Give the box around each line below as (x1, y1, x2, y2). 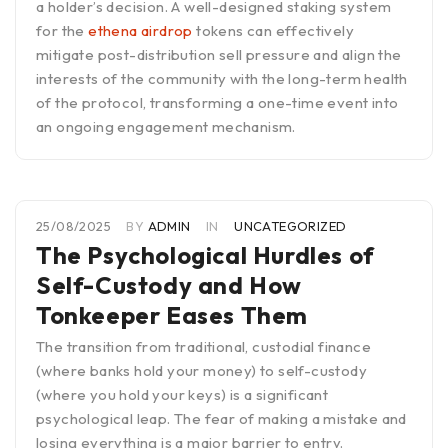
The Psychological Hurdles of (36, 240, 375, 271)
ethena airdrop (88, 21, 193, 41)
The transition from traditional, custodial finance (36, 337, 371, 357)
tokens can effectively (192, 21, 355, 41)
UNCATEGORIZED (234, 218, 347, 235)
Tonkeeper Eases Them (36, 300, 309, 331)
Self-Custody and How (36, 270, 303, 301)
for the (36, 21, 89, 41)
